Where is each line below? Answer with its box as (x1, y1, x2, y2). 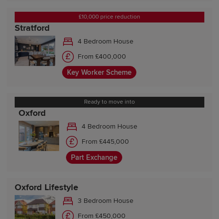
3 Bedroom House (78, 197, 134, 205)
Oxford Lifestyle (15, 181, 79, 193)
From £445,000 (82, 137, 130, 146)
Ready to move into (84, 98, 135, 106)
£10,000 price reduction (79, 13, 140, 21)
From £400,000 (78, 52, 127, 61)
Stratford (15, 22, 50, 33)
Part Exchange (70, 153, 117, 162)
